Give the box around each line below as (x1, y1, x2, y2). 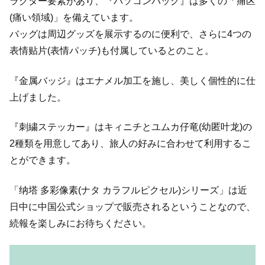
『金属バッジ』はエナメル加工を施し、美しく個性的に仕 (9, 75, 256, 86)
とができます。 (9, 155, 76, 166)
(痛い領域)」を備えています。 (9, 12, 138, 23)
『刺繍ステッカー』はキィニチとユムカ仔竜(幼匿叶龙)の (9, 122, 252, 132)
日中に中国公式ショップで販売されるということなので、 (9, 201, 256, 212)
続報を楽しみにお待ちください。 (9, 218, 151, 228)
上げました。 (9, 92, 66, 102)
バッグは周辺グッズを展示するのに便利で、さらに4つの (9, 29, 251, 40)
